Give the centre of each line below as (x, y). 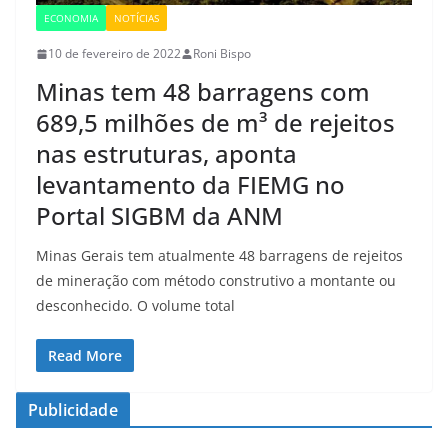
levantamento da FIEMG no (190, 185)
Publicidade (73, 410)
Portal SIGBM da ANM (159, 216)
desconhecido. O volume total (135, 306)
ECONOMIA (71, 18)
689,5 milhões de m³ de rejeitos (215, 123)
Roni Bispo (222, 54)
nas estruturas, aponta (166, 154)
